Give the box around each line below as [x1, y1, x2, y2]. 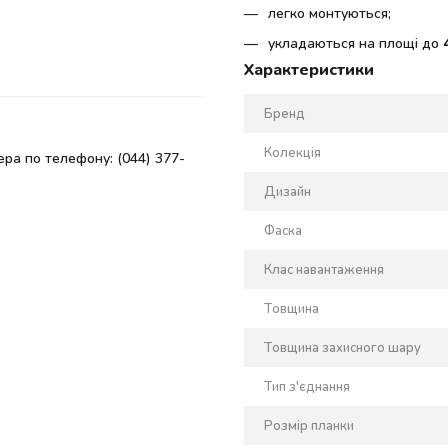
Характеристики [244, 58, 374, 78]
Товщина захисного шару [264, 338, 421, 355]
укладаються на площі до [268, 34, 443, 52]
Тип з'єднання [264, 377, 350, 394]
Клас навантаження [264, 260, 384, 277]
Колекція [264, 143, 321, 160]
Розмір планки [264, 416, 354, 433]
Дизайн [264, 182, 311, 199]
